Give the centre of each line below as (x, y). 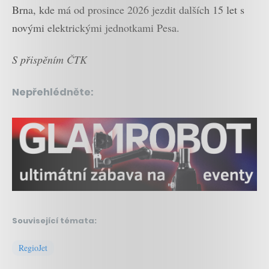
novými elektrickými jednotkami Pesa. (96, 28)
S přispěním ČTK (50, 59)
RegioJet (33, 247)
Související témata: (54, 220)
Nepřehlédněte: (53, 92)
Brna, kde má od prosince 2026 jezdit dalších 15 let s (128, 10)
